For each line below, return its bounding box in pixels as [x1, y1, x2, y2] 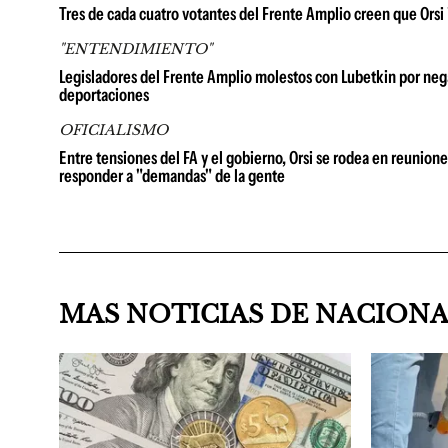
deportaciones [59, 84, 149, 106]
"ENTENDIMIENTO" [59, 40, 212, 58]
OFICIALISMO [59, 121, 168, 139]
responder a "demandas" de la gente [59, 165, 285, 187]
